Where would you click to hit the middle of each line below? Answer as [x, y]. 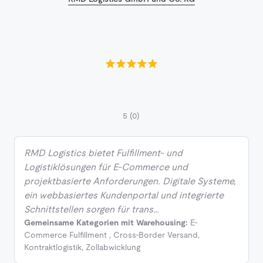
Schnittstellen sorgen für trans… [92, 210]
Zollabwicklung [113, 247]
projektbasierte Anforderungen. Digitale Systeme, [130, 181]
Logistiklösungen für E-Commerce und [106, 167]
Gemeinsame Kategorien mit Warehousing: [106, 223]
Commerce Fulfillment [65, 235]
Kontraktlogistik [53, 247]
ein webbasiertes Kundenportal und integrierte [124, 195]
